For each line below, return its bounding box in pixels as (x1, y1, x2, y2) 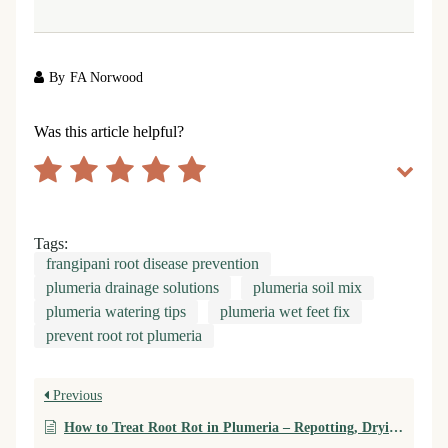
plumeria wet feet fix (220, 303, 350, 322)
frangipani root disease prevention (46, 255, 259, 274)
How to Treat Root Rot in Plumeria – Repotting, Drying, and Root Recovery (64, 420, 389, 436)
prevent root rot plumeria (46, 327, 202, 346)
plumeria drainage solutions (46, 279, 219, 298)
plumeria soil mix (253, 279, 362, 298)
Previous (49, 388, 102, 404)
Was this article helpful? (34, 123, 184, 141)
